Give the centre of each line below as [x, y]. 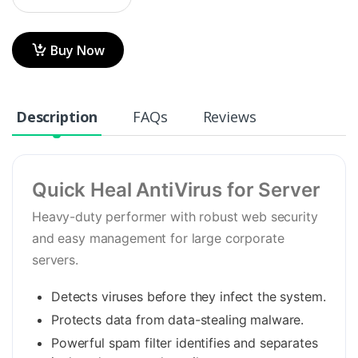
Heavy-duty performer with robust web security [175, 217]
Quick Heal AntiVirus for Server [176, 190]
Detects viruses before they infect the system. [189, 297]
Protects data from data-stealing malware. [178, 320]
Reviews [229, 117]
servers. [55, 260]
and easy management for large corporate [158, 239]
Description [57, 117]
